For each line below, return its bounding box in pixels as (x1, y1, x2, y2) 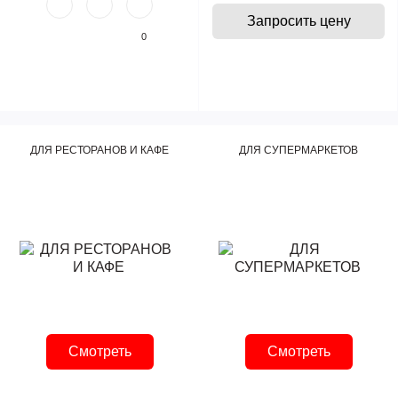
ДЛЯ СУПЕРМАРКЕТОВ (239, 144, 358, 156)
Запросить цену (246, 13, 351, 28)
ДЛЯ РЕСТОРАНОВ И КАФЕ (30, 144, 169, 156)
